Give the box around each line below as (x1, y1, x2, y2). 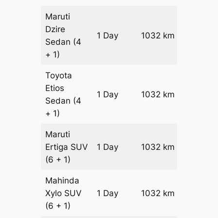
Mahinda (45, 175, 80, 185)
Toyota (45, 70, 73, 80)
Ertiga (45, 142, 71, 152)
